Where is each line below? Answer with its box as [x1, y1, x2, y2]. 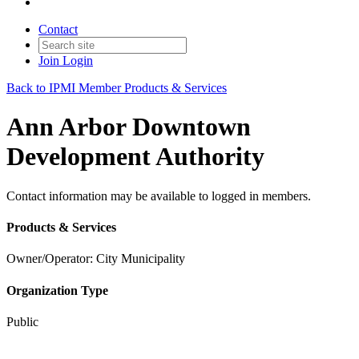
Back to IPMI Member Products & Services [6, 81, 227, 95]
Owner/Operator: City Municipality [6, 252, 185, 266]
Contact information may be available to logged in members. [6, 188, 311, 203]
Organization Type [6, 283, 108, 297]
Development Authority [6, 142, 264, 171]
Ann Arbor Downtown [6, 112, 251, 142]
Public [6, 314, 38, 329]
